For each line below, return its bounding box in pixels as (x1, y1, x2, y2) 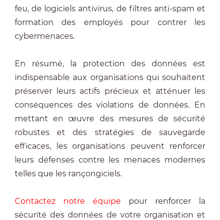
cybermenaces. (15, 31, 75, 41)
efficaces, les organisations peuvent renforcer (15, 141, 205, 151)
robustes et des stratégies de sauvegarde (15, 128, 205, 137)
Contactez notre (15, 196, 85, 206)
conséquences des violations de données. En (15, 100, 205, 110)
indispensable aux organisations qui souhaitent (15, 73, 205, 82)
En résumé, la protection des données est (15, 59, 205, 68)
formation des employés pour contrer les (15, 18, 205, 27)
